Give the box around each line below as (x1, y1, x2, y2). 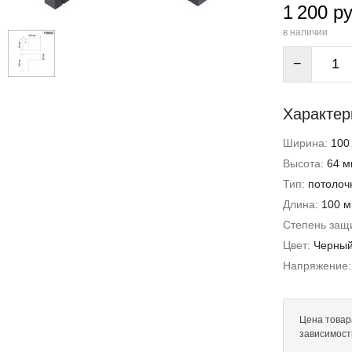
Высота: (283, 157, 327, 170)
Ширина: (283, 137, 331, 149)
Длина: (283, 198, 321, 211)
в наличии (283, 27, 328, 38)
